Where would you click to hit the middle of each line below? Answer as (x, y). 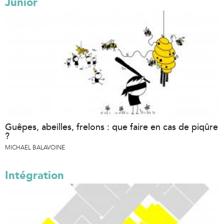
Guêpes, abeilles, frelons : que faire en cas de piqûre (111, 127)
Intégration (34, 175)
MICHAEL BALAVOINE (35, 147)
